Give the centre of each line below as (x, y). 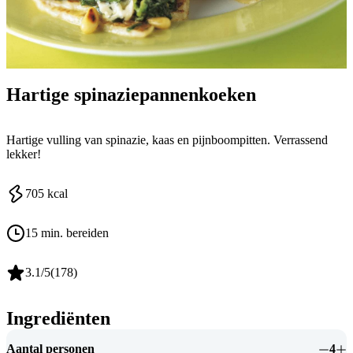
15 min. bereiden (67, 233)
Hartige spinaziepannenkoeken (131, 94)
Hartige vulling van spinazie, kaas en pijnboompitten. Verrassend (167, 140)
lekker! (24, 154)
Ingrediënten (58, 319)
